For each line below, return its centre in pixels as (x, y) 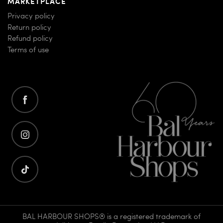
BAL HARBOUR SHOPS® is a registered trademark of (111, 216)
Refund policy (30, 38)
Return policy (29, 27)
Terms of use (28, 49)
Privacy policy (31, 16)
